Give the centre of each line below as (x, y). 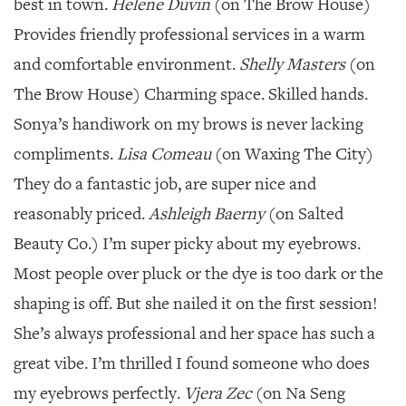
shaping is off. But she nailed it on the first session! (196, 304)
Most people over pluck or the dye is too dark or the (198, 274)
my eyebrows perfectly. (99, 393)
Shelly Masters (292, 64)
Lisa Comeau (162, 154)
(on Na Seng (299, 393)
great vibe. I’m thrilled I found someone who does (192, 363)
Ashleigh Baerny (207, 214)
